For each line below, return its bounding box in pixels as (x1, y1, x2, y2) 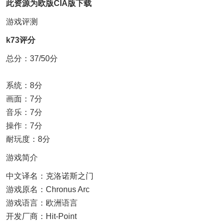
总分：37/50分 (6, 54, 58, 63)
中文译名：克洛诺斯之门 (6, 172, 94, 180)
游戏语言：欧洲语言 (6, 199, 78, 207)
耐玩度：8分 (6, 135, 50, 143)
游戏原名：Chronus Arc (6, 185, 90, 194)
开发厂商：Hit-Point (6, 212, 77, 221)
